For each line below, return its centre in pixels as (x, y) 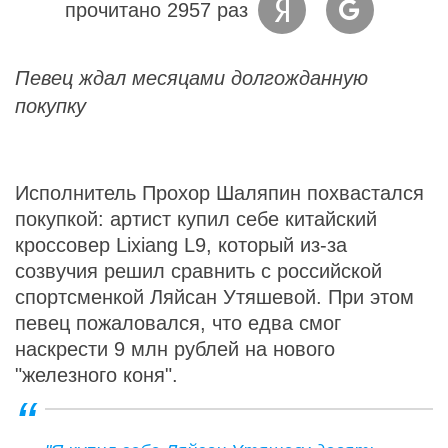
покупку (50, 105)
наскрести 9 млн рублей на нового (175, 348)
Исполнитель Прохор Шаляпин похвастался (219, 192)
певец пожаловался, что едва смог (178, 322)
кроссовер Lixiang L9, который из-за (181, 244)
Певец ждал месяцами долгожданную (191, 77)
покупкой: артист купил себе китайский (196, 218)
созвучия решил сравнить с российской (198, 270)
